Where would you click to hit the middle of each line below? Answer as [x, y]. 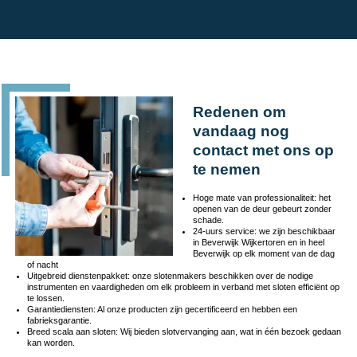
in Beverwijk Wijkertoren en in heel [258, 243]
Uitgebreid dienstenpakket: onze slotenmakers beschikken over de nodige [170, 276]
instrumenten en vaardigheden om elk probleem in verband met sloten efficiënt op [183, 287]
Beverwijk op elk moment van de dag [263, 254]
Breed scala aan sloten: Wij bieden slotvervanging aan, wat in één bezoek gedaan [184, 332]
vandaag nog [241, 131]
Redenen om [239, 112]
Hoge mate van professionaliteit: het [261, 198]
